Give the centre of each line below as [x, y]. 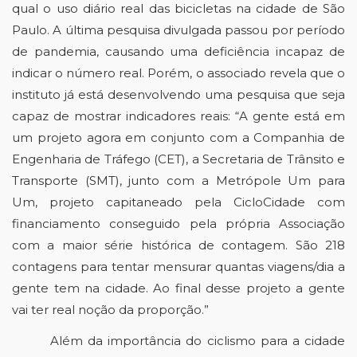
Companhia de [299, 137]
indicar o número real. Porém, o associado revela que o [178, 73]
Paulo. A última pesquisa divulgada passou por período [178, 30]
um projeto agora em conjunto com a [133, 137]
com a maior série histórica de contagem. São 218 [178, 245]
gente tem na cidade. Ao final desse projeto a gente [178, 288]
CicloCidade [269, 202]
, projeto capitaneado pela [134, 202]
